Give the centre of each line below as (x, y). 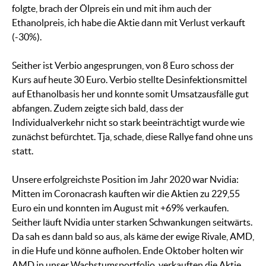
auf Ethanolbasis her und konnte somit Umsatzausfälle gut (130, 94)
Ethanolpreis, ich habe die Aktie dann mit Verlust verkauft (129, 23)
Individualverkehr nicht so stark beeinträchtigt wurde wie (128, 123)
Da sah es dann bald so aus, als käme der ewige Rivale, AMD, (133, 237)
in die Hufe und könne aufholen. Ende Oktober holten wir (128, 251)
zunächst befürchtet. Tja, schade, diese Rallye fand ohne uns (132, 137)
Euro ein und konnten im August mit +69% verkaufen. (120, 208)
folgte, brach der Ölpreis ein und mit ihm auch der (112, 9)
